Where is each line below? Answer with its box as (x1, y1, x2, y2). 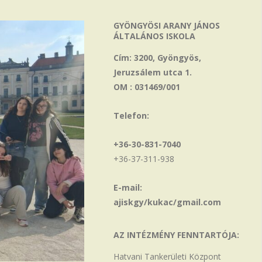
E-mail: (113, 182, 142, 193)
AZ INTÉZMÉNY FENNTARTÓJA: (113, 229, 239, 240)
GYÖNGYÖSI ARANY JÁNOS (113, 20, 220, 31)
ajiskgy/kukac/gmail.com (113, 196, 221, 208)
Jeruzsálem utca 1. (113, 67, 192, 78)
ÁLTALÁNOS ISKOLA (113, 30, 195, 42)
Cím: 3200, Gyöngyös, (113, 52, 201, 63)
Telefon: (113, 110, 149, 121)
